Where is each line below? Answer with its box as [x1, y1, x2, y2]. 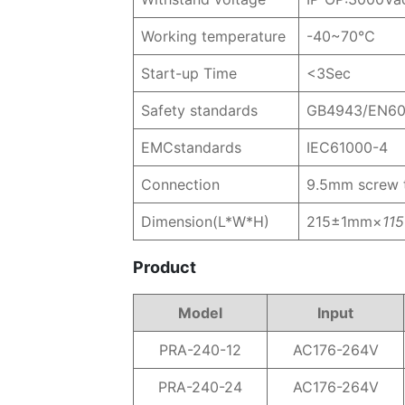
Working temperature [141, 27, 286, 45]
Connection [141, 175, 220, 193]
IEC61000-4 [306, 138, 388, 156]
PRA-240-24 [158, 378, 242, 396]
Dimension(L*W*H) [141, 212, 269, 231]
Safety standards [141, 101, 258, 119]
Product [133, 258, 196, 277]
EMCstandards [141, 138, 241, 156]
